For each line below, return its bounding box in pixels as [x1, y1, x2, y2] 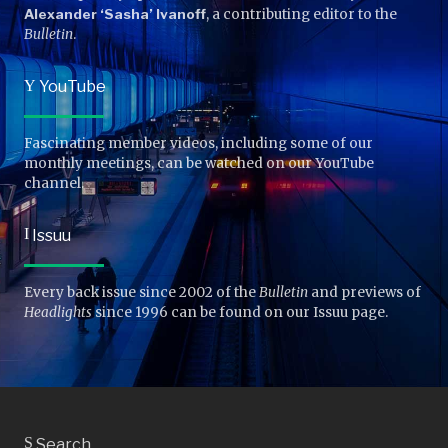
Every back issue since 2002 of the [24, 283, 259, 301]
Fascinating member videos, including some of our [24, 134, 373, 152]
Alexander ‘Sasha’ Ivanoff [24, 6, 206, 23]
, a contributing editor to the [206, 6, 397, 24]
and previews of [308, 283, 421, 301]
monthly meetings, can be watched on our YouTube [24, 154, 374, 172]
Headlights [24, 303, 92, 321]
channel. [24, 174, 84, 192]
